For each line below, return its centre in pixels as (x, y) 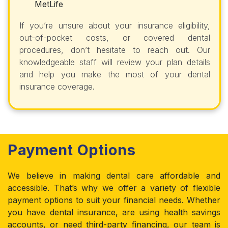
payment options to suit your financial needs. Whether (114, 200)
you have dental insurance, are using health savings (114, 212)
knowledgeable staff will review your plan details (115, 62)
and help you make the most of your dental (115, 75)
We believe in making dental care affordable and (114, 176)
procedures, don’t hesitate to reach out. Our (115, 50)
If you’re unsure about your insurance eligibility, (115, 26)
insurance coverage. (57, 87)
